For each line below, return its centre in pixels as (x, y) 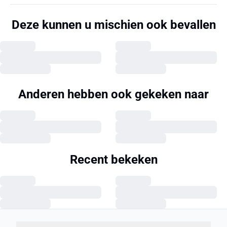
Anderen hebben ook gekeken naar (113, 94)
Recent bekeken (113, 160)
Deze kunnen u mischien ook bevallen (113, 25)
